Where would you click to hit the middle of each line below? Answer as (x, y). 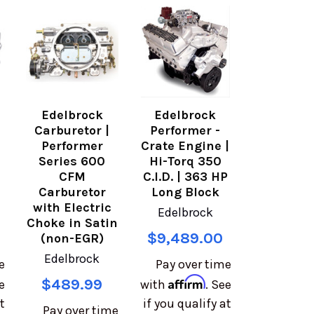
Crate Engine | (185, 146)
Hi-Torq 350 (185, 162)
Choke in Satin (72, 223)
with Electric (72, 208)
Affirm (187, 282)
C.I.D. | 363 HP (185, 177)
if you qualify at (187, 304)
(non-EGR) (72, 239)
